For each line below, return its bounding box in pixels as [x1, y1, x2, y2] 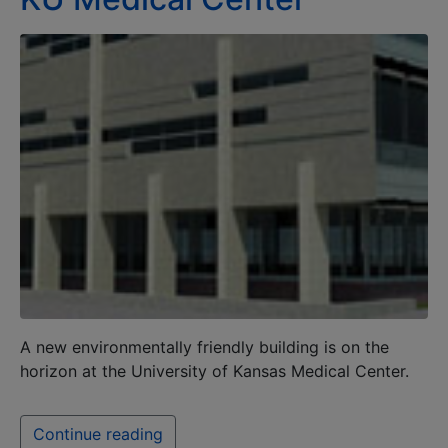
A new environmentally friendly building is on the [20, 337, 389, 358]
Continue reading [33, 424, 163, 445]
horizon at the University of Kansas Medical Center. [20, 361, 409, 382]
